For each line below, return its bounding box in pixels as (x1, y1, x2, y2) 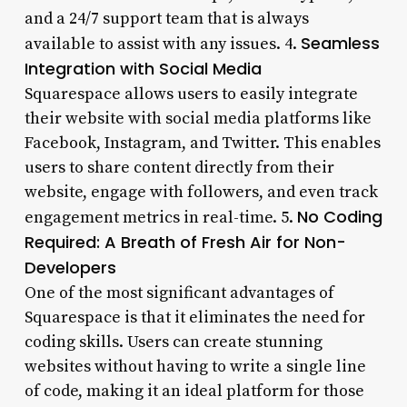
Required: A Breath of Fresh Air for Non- (24, 230, 346, 253)
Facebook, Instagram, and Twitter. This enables (24, 132, 381, 154)
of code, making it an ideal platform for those (24, 380, 364, 402)
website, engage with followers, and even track (24, 181, 378, 203)
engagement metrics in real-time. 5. (24, 206, 297, 228)
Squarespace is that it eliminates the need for (24, 306, 365, 328)
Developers (24, 255, 116, 279)
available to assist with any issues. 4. (24, 33, 301, 55)
